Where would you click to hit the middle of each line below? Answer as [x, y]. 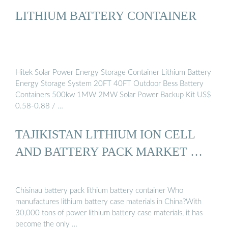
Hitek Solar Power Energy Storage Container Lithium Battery [113, 72]
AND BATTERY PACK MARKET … [109, 151]
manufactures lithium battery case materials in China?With [108, 202]
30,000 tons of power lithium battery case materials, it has [109, 213]
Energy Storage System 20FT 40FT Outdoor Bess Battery [109, 83]
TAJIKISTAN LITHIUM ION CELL [105, 134]
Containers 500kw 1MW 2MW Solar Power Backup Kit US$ [113, 95]
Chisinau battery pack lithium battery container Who [99, 191]
